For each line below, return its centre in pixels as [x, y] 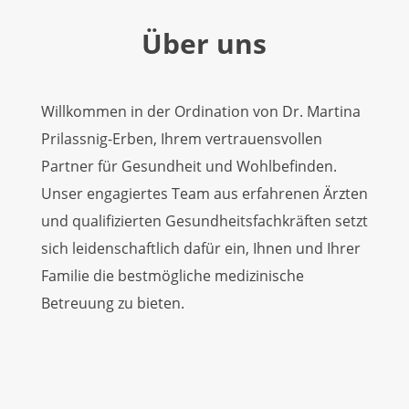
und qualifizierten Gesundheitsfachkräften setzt [204, 221]
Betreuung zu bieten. [112, 303]
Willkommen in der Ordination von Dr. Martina [200, 111]
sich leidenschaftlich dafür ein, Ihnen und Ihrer [200, 248]
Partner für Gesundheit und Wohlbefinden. [189, 166]
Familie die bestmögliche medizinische [172, 276]
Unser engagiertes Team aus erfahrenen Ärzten [204, 194]
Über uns [204, 43]
